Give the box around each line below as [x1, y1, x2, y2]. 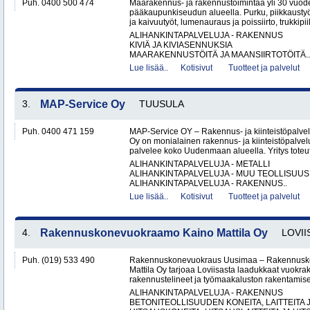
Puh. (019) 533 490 [22, 255, 95, 265]
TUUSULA [139, 98, 184, 109]
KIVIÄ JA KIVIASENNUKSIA [129, 40, 232, 50]
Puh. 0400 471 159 [22, 127, 94, 136]
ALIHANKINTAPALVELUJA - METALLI [129, 159, 270, 169]
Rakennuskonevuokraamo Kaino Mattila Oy [40, 227, 268, 239]
